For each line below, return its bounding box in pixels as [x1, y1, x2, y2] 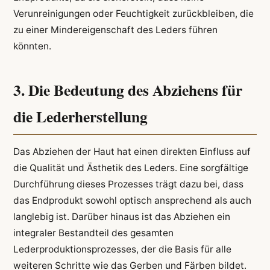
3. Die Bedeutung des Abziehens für [13, 78, 242, 101]
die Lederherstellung [13, 104, 148, 128]
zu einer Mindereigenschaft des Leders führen [13, 24, 218, 36]
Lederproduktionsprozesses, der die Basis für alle [13, 243, 231, 256]
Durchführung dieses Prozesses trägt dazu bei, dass [13, 178, 243, 190]
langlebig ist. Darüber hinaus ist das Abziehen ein [13, 211, 230, 223]
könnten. [13, 40, 51, 52]
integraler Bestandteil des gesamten [13, 227, 174, 239]
